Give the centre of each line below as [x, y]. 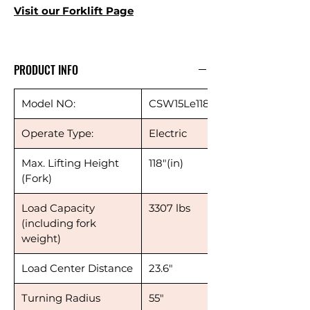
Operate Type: [57, 133]
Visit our [37, 10]
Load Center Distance [77, 268]
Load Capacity [58, 208]
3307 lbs [170, 208]
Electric [168, 133]
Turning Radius [61, 298]
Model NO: [48, 103]
